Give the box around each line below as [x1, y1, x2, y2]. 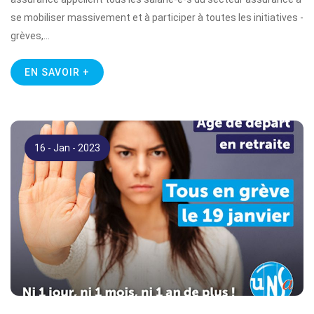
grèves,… [11, 30, 50, 41]
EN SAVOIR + [25, 67, 90, 78]
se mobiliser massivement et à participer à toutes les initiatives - [11, 12, 303, 23]
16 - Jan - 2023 [34, 142, 100, 153]
